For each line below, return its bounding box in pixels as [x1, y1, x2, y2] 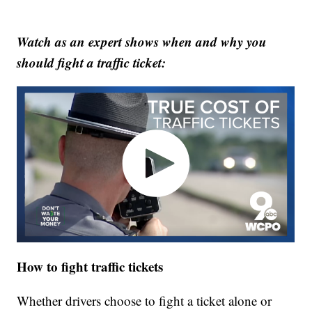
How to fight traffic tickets [17, 256, 164, 276]
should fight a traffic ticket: [17, 53, 166, 72]
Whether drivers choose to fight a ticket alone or [17, 291, 272, 309]
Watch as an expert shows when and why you [17, 32, 267, 52]
